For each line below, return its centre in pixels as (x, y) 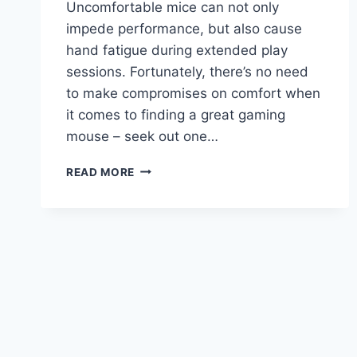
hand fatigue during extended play (177, 50)
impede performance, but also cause (184, 28)
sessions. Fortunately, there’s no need (187, 71)
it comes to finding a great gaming (176, 114)
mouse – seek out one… (142, 136)
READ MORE (101, 172)
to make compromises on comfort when (193, 93)
